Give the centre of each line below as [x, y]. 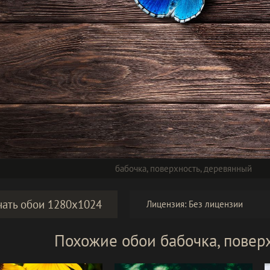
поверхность [175, 169]
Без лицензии [215, 204]
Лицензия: [167, 204]
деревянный [228, 169]
